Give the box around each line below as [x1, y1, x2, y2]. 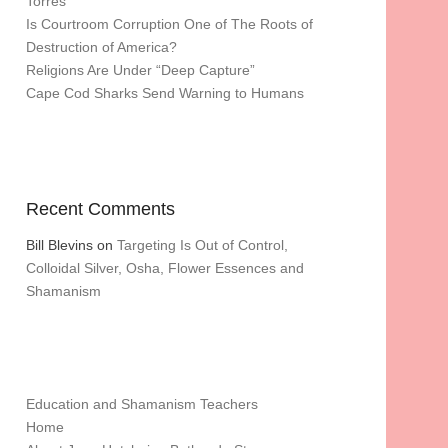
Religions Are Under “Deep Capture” [26, 62, 255, 78]
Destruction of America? [26, 39, 177, 55]
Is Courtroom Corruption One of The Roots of [26, 16, 313, 32]
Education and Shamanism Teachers [26, 396, 258, 412]
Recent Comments [26, 199, 175, 219]
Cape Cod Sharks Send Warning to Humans [26, 85, 304, 101]
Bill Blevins [26, 237, 93, 253]
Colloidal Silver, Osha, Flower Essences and [26, 260, 304, 276]
